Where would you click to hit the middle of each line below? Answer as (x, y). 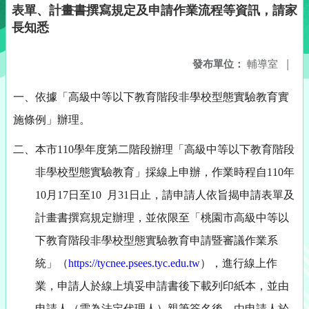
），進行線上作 (239, 263)
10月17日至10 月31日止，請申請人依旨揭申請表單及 (165, 195)
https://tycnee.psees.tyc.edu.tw (134, 263)
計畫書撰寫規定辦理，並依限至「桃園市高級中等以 (162, 218)
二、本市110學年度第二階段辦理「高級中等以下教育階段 (154, 149)
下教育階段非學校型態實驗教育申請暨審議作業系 (157, 240)
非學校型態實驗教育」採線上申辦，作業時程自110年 (165, 172)
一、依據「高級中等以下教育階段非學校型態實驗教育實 (151, 97)
